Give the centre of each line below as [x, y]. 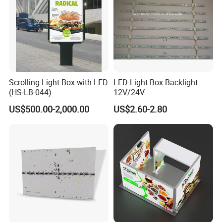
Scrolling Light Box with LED [59, 83]
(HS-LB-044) [30, 92]
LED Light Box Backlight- [156, 83]
